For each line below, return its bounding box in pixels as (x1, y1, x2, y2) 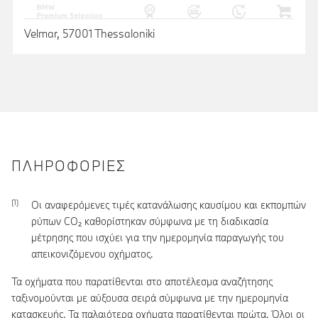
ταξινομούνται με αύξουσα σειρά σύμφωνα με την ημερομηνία (11, 290, 288, 305)
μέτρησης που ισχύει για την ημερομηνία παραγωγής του (31, 230, 284, 244)
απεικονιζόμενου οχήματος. (31, 246, 153, 261)
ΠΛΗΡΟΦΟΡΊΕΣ (11, 156, 126, 175)
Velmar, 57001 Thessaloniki (24, 26, 155, 40)
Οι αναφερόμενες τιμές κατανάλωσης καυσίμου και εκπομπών (31, 197, 306, 212)
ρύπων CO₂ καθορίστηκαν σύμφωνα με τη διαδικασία (31, 214, 268, 228)
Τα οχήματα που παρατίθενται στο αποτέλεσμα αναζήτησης (11, 274, 273, 288)
